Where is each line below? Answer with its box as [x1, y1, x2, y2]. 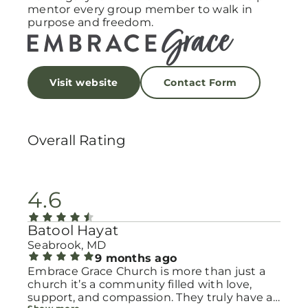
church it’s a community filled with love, [27, 278, 71, 291]
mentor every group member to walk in [27, 3, 252, 16]
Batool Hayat [27, 222, 118, 239]
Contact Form [163, 76, 237, 89]
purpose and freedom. [27, 16, 153, 29]
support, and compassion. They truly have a [27, 291, 273, 304]
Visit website [49, 76, 118, 89]
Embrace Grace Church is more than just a [27, 265, 265, 278]
